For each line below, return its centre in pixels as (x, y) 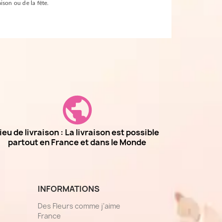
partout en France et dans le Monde (77, 142)
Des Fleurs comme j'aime (79, 206)
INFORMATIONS (69, 189)
